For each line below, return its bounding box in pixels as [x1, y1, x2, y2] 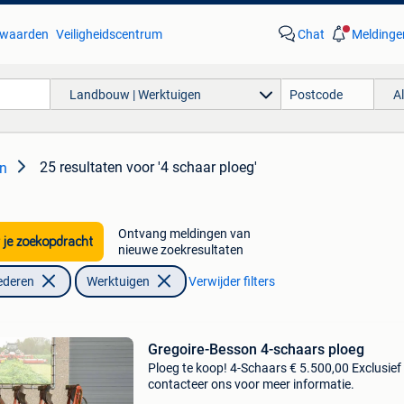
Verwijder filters [188, 274, 275, 289]
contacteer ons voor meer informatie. [147, 377, 354, 391]
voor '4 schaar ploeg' [126, 159, 257, 176]
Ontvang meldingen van [117, 226, 251, 241]
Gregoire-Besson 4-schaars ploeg [147, 341, 364, 358]
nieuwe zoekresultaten [117, 243, 243, 257]
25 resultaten [40, 159, 123, 176]
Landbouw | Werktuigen [69, 87, 201, 102]
